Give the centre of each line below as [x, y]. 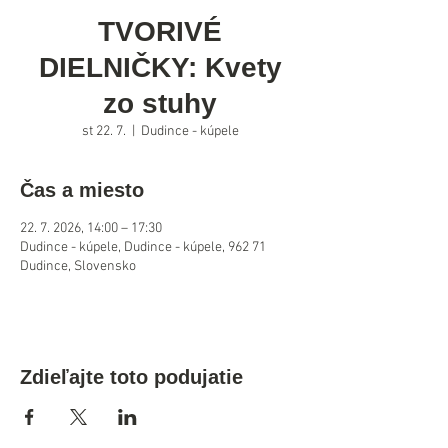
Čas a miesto [82, 190]
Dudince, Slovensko [78, 266]
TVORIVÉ [160, 31]
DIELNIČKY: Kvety [160, 67]
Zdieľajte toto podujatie [131, 377]
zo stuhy [160, 103]
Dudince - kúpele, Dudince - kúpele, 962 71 [143, 247]
